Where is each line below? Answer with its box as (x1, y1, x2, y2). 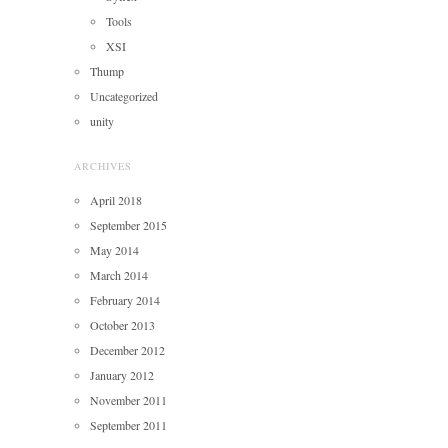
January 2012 (90, 366, 154, 383)
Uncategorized (90, 87, 158, 104)
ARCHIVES (74, 158, 132, 173)
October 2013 (90, 316, 155, 333)
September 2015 (90, 216, 167, 233)
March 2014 (90, 266, 148, 283)
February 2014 (90, 291, 160, 308)
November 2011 (90, 391, 167, 408)
